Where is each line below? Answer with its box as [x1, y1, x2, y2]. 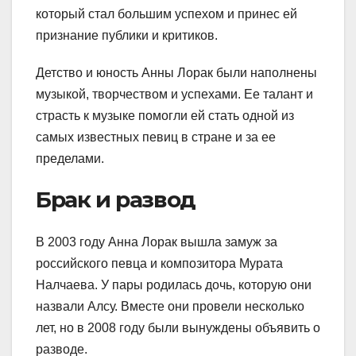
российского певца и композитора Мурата [36, 256, 283, 270]
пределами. [36, 151, 104, 165]
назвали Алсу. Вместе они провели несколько [36, 299, 304, 313]
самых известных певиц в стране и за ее [36, 130, 276, 144]
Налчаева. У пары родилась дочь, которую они [36, 277, 311, 292]
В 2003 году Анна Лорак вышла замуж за [36, 234, 277, 249]
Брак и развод [36, 185, 195, 213]
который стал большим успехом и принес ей [36, 6, 297, 21]
